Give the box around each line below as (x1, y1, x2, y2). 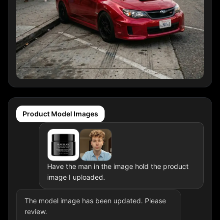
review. (25, 207, 47, 216)
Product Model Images (23, 110, 98, 118)
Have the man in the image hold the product (47, 162, 189, 170)
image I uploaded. (47, 173, 105, 181)
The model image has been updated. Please (25, 196, 166, 205)
